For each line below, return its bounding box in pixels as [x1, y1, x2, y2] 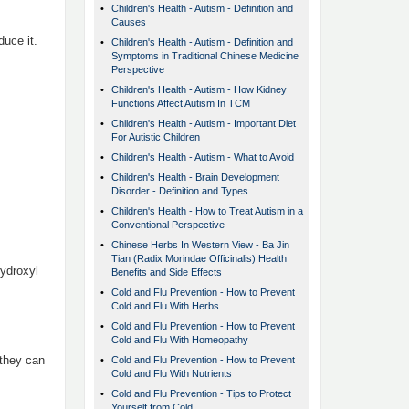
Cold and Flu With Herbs [111, 300, 219, 312]
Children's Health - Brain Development [111, 172, 279, 184]
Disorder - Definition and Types [111, 185, 248, 197]
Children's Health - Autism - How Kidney [111, 84, 287, 96]
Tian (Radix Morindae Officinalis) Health [111, 253, 287, 265]
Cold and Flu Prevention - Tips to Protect [111, 388, 291, 400]
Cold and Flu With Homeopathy [111, 334, 248, 346]
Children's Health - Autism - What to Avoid [111, 152, 294, 163]
